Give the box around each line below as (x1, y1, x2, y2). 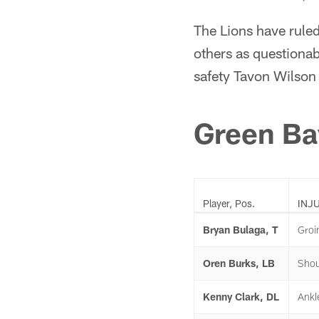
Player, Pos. (203, 197, 255, 209)
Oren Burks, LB (203, 257, 275, 269)
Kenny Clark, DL (203, 291, 279, 303)
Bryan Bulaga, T (203, 224, 278, 236)
